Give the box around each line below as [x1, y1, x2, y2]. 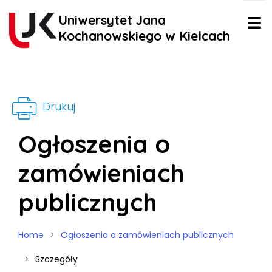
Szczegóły [35, 253, 78, 265]
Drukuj [39, 99, 75, 115]
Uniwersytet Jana [58, 12, 166, 28]
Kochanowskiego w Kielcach [58, 28, 230, 44]
